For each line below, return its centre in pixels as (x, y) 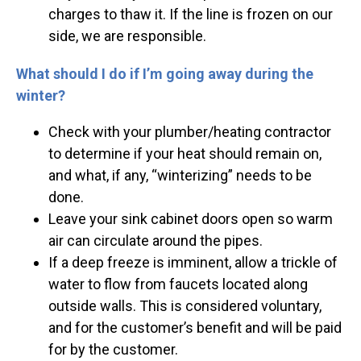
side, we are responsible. (127, 36)
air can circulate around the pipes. (156, 241)
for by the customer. (113, 350)
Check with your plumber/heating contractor (190, 132)
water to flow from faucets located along (178, 284)
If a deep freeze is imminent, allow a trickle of (193, 263)
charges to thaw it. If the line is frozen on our (191, 15)
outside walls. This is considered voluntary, (185, 306)
